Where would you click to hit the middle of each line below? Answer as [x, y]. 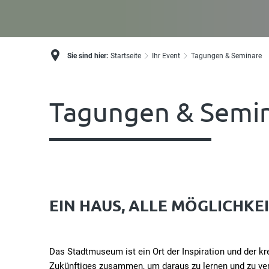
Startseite [126, 56]
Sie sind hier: [88, 56]
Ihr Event [166, 56]
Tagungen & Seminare [226, 56]
